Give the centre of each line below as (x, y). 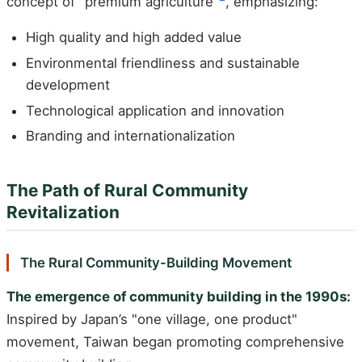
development (68, 84)
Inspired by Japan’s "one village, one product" (152, 319)
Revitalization (63, 213)
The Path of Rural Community (127, 191)
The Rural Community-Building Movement (156, 262)
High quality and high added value (134, 38)
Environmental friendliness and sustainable (163, 63)
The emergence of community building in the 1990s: (179, 296)
